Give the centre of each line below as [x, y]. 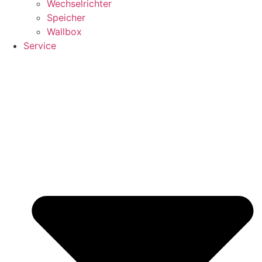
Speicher [66, 18]
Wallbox [64, 32]
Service [40, 46]
